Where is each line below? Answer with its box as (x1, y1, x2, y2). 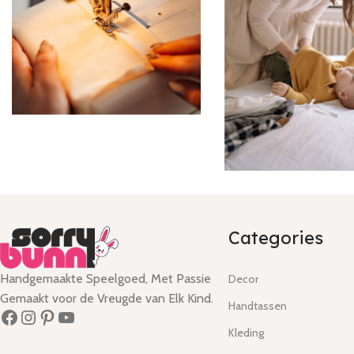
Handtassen (228, 298, 288, 313)
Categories (228, 226, 324, 249)
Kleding (228, 325, 265, 340)
